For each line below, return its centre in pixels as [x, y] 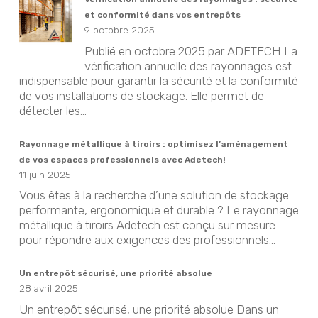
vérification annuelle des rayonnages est [188, 66]
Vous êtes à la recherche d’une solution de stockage [154, 196]
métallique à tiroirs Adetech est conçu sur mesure [147, 225]
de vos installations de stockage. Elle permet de [141, 95]
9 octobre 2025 [119, 30]
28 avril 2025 [48, 289]
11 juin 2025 [45, 174]
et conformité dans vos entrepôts [162, 15]
